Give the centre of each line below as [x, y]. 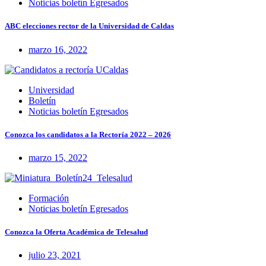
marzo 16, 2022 [58, 49]
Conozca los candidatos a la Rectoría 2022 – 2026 [88, 134]
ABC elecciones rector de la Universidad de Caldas [89, 26]
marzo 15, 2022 [58, 157]
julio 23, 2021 [55, 255]
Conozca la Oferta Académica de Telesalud [76, 232]
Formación [49, 198]
